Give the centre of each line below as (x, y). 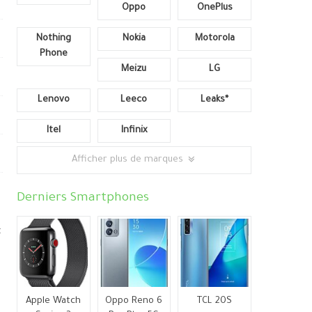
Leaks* (215, 100)
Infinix (134, 131)
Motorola (214, 39)
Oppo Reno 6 (134, 301)
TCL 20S (215, 301)
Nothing (53, 39)
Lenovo (53, 100)
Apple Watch (54, 301)
